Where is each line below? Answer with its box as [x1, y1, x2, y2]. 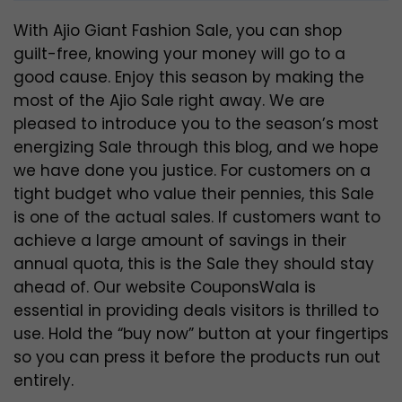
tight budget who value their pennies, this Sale [13, 183, 374, 205]
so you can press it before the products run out [13, 346, 380, 369]
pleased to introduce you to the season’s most [13, 113, 379, 135]
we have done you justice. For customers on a [13, 160, 371, 182]
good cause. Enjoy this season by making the [13, 66, 364, 89]
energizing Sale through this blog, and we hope [13, 136, 379, 159]
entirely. [13, 370, 74, 392]
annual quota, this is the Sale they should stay [13, 253, 374, 275]
